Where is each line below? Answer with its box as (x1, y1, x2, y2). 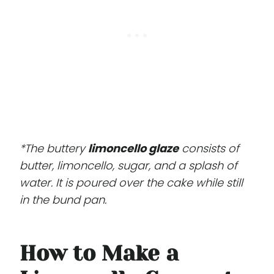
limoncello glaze (88, 140, 179, 156)
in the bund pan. (20, 191, 106, 207)
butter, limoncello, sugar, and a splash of (20, 157, 237, 173)
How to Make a (20, 241, 179, 266)
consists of (179, 140, 239, 156)
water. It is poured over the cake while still (20, 174, 243, 190)
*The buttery (20, 140, 88, 156)
